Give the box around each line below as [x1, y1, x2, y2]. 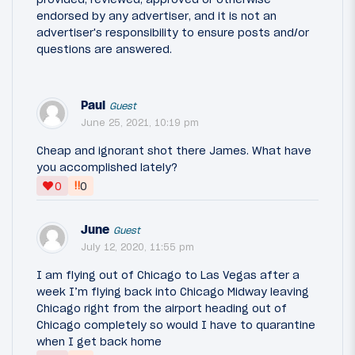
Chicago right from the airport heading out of [36, 301, 287, 316]
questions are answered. [36, 42, 172, 57]
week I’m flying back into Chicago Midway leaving [36, 284, 309, 300]
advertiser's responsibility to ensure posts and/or [36, 25, 309, 40]
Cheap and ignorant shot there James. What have [36, 143, 311, 158]
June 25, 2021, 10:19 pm [81, 116, 199, 129]
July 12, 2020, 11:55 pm [81, 241, 194, 254]
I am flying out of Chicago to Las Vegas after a [36, 268, 300, 283]
